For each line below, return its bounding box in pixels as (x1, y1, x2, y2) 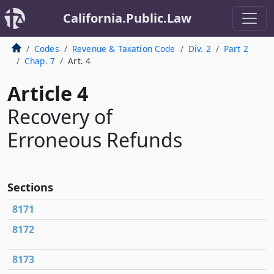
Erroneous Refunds (7, 127, 182, 153)
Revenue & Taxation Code (72, 43, 176, 54)
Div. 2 (188, 43, 211, 54)
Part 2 (223, 43, 248, 54)
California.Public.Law (63, 10, 191, 26)
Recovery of (7, 103, 113, 130)
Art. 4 (68, 55, 91, 67)
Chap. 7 (24, 55, 56, 67)
